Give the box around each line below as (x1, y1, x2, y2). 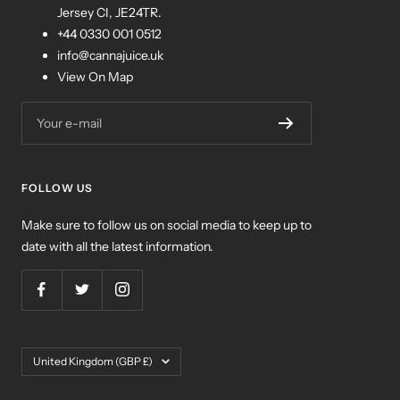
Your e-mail (37, 114, 102, 131)
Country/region (21, 348, 106, 365)
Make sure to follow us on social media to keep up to (21, 216, 312, 233)
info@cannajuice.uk (57, 46, 163, 63)
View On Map (57, 68, 133, 85)
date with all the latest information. (21, 237, 213, 254)
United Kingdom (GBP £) (33, 354, 153, 368)
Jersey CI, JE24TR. (57, 4, 162, 21)
